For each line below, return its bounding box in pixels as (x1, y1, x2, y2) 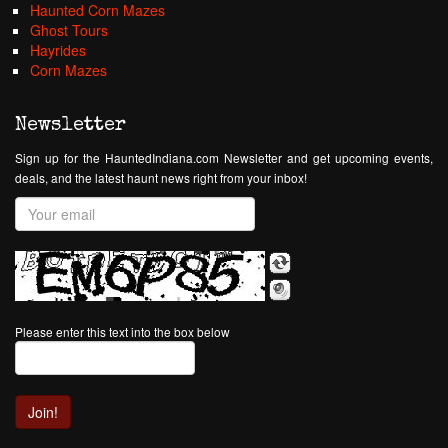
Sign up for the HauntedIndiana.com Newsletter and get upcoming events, (15, 149, 433, 166)
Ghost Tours (30, 20, 108, 40)
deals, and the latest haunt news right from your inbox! (15, 169, 307, 186)
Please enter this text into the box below (15, 323, 230, 340)
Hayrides (30, 40, 86, 60)
